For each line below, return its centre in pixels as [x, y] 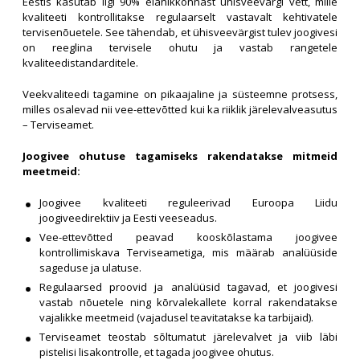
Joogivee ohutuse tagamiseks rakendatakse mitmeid [180, 156]
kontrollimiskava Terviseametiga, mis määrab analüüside [188, 252]
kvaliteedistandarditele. [80, 63]
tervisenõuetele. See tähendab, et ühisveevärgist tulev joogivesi [180, 32]
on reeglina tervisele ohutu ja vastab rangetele [180, 47]
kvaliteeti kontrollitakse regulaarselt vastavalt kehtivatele [180, 17]
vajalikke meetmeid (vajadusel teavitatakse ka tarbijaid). [176, 317]
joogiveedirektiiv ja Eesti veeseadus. [128, 218]
